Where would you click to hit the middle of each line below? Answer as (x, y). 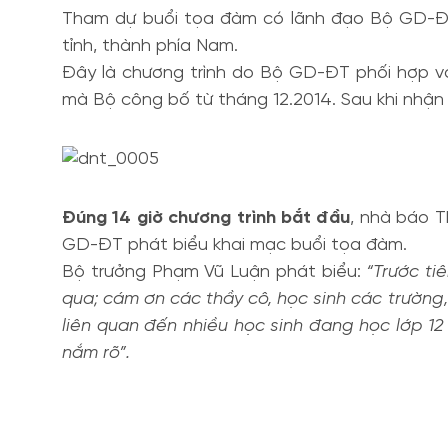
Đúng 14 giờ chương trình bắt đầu (206, 218)
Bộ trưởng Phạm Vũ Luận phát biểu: (211, 272)
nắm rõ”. (96, 353)
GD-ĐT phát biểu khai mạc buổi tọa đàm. (234, 245)
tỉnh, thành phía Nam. (150, 46)
